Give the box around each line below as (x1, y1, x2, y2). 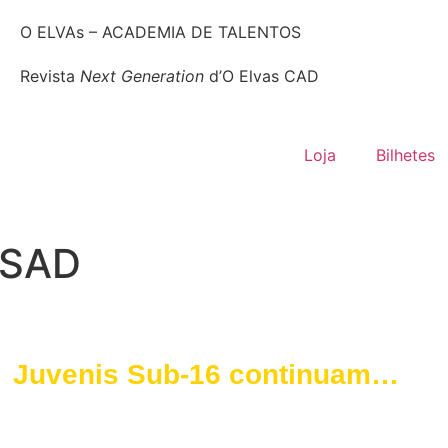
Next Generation (79, 66, 204, 86)
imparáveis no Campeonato (13, 392, 383, 424)
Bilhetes (376, 145, 435, 166)
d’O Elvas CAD (203, 66, 319, 86)
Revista (19, 66, 80, 86)
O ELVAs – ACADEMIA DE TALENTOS (19, 22, 301, 42)
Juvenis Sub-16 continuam (13, 359, 372, 391)
